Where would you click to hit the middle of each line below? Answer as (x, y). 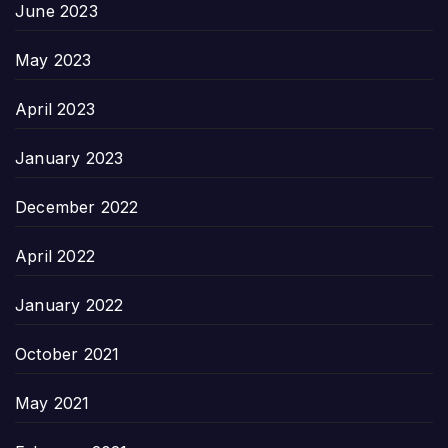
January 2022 (69, 304)
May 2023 (53, 59)
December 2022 (77, 206)
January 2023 (69, 157)
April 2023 (55, 108)
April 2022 (55, 255)
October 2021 (67, 353)
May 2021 (52, 402)
